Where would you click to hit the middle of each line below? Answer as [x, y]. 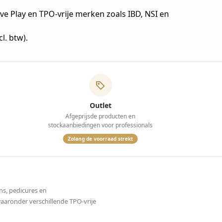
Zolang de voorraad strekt [101, 139]
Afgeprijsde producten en [101, 116]
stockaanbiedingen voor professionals [101, 125]
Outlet [100, 105]
